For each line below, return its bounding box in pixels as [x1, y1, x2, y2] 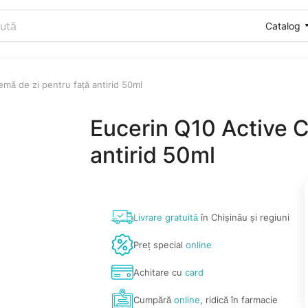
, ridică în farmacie [200, 294, 278, 305]
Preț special [133, 239, 186, 250]
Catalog [265, 19, 300, 32]
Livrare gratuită [133, 211, 199, 223]
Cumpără [133, 294, 175, 305]
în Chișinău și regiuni [198, 211, 290, 223]
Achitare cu [133, 266, 186, 278]
